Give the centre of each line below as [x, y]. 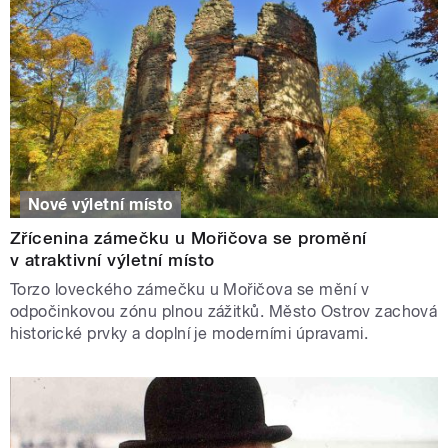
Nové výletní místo [100, 204]
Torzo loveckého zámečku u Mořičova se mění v [190, 289]
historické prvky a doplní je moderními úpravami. [191, 333]
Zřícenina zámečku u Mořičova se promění [188, 237]
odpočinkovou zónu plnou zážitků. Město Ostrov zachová [224, 311]
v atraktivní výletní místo [112, 259]
